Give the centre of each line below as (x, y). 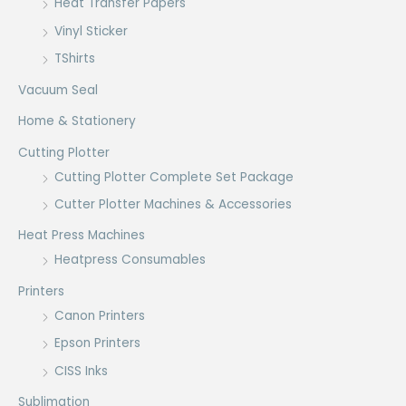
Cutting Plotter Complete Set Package (174, 177)
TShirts (75, 59)
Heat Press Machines (82, 236)
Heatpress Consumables (130, 260)
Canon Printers (100, 315)
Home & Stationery (77, 121)
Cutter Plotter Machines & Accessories (173, 204)
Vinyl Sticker (91, 31)
